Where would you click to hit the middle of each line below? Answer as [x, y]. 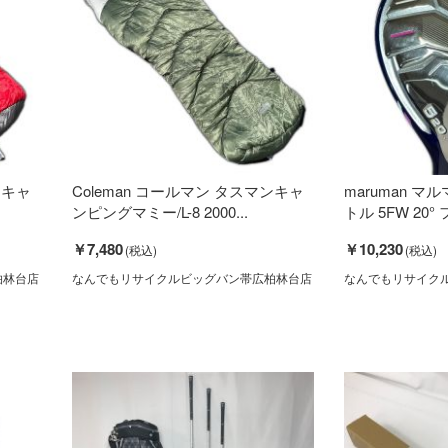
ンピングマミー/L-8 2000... [159, 211]
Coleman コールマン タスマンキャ [187, 190]
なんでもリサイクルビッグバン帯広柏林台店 [191, 277]
